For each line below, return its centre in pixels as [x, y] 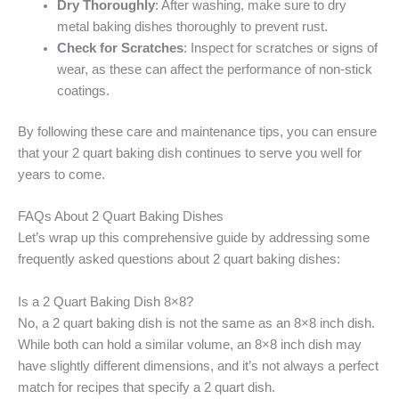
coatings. [83, 91]
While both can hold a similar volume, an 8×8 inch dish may [190, 344]
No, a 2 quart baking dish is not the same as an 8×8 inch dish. [196, 323]
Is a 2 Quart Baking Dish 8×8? [106, 301]
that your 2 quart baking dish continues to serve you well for [190, 154]
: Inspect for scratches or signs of [280, 49]
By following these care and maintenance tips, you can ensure [197, 132]
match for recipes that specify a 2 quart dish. [147, 387]
